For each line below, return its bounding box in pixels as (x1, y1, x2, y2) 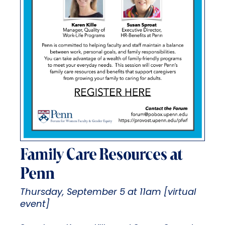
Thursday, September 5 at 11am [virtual (20, 187, 196, 197)
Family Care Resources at (20, 146, 183, 164)
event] (20, 199, 50, 209)
